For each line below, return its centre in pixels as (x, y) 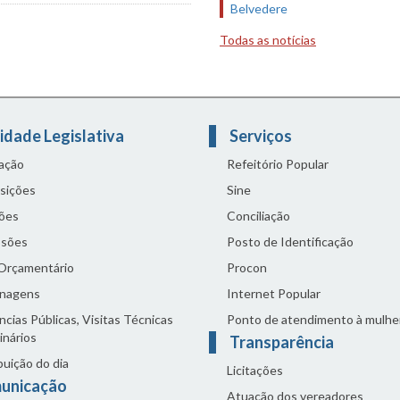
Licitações (255, 370)
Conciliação (258, 215)
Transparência (283, 342)
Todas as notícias (268, 39)
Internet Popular (274, 293)
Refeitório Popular (278, 163)
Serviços (262, 135)
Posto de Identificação (290, 241)
